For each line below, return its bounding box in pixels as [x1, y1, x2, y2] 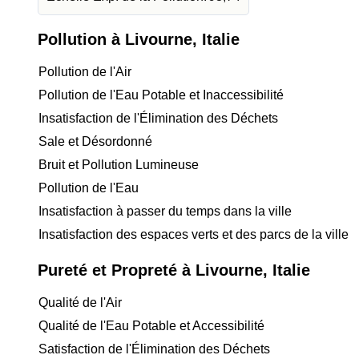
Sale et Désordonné [38, 135, 152, 148]
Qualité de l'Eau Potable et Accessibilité [38, 319, 264, 333]
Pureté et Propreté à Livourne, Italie [38, 261, 310, 279]
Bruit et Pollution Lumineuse [38, 158, 199, 171]
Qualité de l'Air [38, 296, 122, 309]
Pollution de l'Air [38, 65, 131, 79]
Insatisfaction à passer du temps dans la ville [38, 204, 292, 218]
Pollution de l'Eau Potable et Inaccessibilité [38, 88, 284, 102]
